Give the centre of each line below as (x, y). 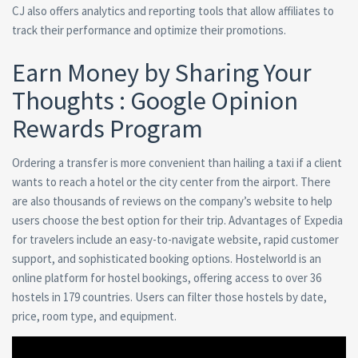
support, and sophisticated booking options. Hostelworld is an (167, 259)
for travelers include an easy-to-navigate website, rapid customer (175, 240)
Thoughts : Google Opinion (155, 101)
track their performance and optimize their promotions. (149, 30)
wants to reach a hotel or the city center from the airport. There (171, 182)
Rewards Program (107, 129)
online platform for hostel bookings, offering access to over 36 (167, 278)
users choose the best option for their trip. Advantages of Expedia (177, 221)
